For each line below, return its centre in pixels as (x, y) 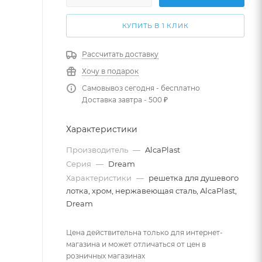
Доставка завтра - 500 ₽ (125, 100)
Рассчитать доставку (120, 54)
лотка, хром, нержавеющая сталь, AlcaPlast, (151, 191)
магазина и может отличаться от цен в (136, 244)
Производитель (98, 150)
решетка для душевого (194, 178)
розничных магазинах (106, 256)
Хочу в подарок (110, 71)
